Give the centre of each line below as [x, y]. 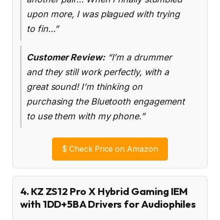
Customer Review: [66, 57]
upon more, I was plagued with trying [103, 14]
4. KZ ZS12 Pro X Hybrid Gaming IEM [104, 192]
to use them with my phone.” [86, 116]
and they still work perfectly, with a [98, 72]
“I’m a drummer [138, 57]
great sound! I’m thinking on [84, 86]
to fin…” [43, 28]
